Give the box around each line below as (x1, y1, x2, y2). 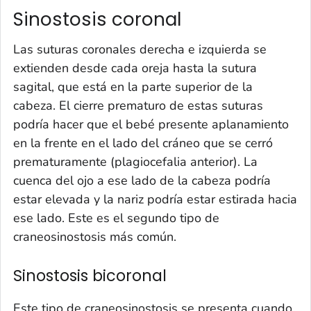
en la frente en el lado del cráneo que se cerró (13, 135, 273, 152)
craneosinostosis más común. (13, 228, 176, 246)
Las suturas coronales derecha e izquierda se (13, 41, 267, 58)
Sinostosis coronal (13, 6, 181, 32)
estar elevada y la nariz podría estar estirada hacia (13, 191, 297, 208)
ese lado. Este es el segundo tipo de (13, 210, 219, 227)
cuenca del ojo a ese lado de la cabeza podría (13, 172, 271, 190)
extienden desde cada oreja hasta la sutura (13, 60, 257, 77)
